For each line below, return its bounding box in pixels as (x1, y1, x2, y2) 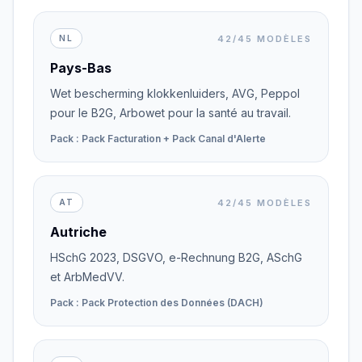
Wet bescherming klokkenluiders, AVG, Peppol (50, 86, 300, 100)
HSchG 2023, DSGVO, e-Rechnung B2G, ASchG (50, 250, 302, 264)
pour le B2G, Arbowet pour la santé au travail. (50, 106, 291, 120)
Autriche (50, 224, 107, 240)
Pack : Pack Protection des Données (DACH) (50, 297, 263, 309)
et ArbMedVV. (50, 270, 124, 284)
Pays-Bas (50, 60, 112, 76)
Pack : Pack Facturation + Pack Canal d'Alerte (50, 133, 266, 145)
